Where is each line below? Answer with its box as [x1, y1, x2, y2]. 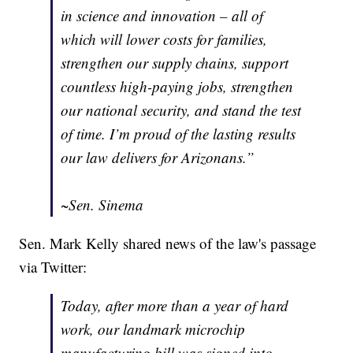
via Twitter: [19, 257, 87, 277]
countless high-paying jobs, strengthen [61, 76, 294, 97]
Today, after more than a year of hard [61, 295, 289, 316]
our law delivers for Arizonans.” [61, 147, 255, 168]
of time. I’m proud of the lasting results [61, 124, 296, 144]
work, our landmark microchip [61, 319, 246, 340]
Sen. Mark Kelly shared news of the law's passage [19, 233, 317, 254]
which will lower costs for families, [61, 29, 268, 50]
